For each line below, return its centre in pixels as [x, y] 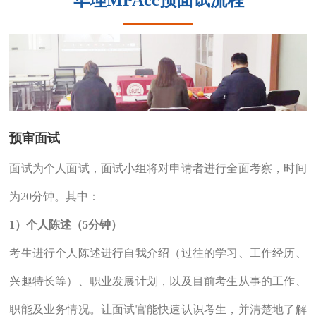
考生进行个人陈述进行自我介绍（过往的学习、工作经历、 [158, 253]
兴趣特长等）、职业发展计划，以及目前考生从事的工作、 [158, 281]
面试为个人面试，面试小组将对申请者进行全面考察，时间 [158, 169]
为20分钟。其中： [55, 197]
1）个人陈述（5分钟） [66, 225]
